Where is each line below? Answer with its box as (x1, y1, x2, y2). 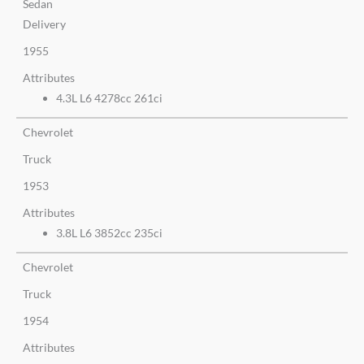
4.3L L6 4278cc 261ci (56, 91, 163, 106)
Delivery (23, 17, 66, 32)
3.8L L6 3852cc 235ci (56, 226, 163, 240)
